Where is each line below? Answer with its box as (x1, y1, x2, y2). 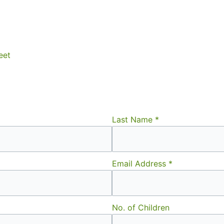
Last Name (112, 114, 155, 124)
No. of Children (112, 202, 169, 212)
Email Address (112, 158, 168, 168)
